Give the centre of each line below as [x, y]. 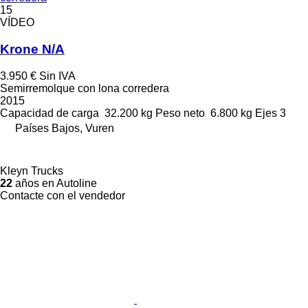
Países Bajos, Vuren [65, 128]
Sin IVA [57, 76]
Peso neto [180, 113]
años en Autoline [55, 183]
